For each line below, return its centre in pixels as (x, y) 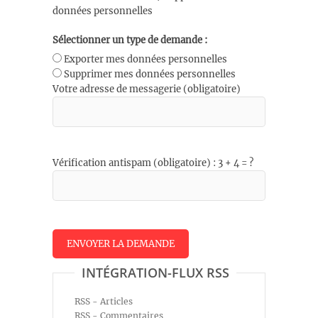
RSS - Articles (104, 302)
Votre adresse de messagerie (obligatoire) (147, 89)
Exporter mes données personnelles (146, 60)
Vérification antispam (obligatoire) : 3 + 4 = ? (153, 163)
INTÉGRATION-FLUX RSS (155, 273)
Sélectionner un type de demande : (130, 40)
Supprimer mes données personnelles (150, 75)
